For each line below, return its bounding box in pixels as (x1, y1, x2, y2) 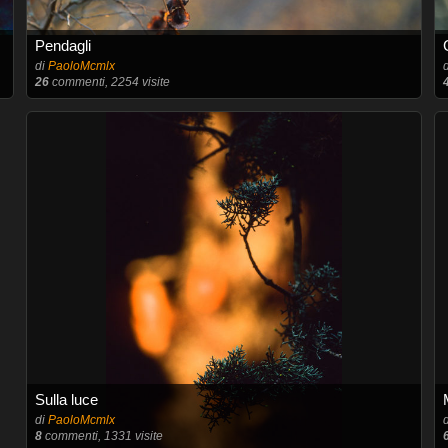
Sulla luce (34, 391, 98, 408)
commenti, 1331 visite (41, 429, 163, 443)
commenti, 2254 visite (48, 75, 170, 89)
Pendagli (34, 37, 91, 54)
